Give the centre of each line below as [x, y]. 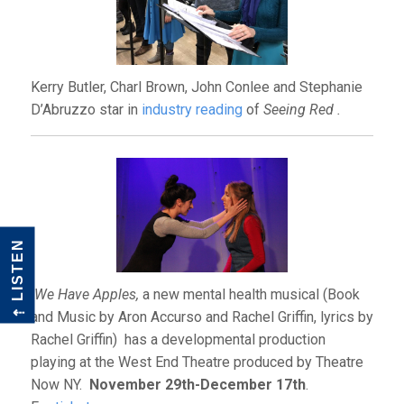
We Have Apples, [86, 294]
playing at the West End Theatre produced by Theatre [197, 362]
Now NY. [60, 384]
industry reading [192, 109]
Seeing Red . [302, 109]
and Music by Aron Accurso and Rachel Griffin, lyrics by [202, 317]
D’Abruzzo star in [86, 109]
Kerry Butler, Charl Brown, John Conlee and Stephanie [196, 87]
